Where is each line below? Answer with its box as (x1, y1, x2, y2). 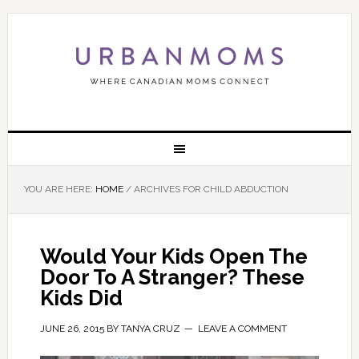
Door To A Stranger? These (39, 265, 305, 289)
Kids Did (39, 286, 123, 310)
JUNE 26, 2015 (39, 323, 104, 334)
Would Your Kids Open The (39, 244, 308, 268)
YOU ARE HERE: (23, 184, 95, 195)
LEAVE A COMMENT (197, 323, 287, 334)
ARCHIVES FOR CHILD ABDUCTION (131, 184, 288, 195)
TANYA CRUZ (120, 323, 180, 334)
